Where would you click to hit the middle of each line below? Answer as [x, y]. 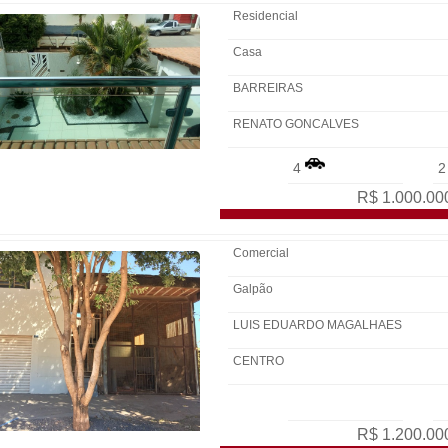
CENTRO [260, 361]
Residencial [265, 16]
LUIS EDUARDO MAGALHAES [317, 325]
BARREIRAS [268, 88]
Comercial [261, 253]
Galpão [253, 289]
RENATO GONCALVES [297, 124]
